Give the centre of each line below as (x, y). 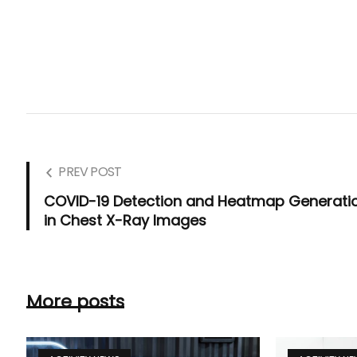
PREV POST (90, 172)
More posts (76, 302)
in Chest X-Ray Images (126, 221)
